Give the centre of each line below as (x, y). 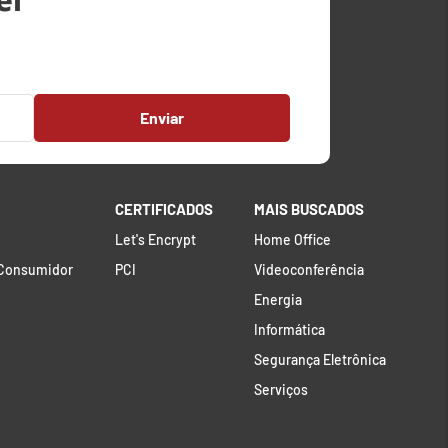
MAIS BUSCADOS (308, 209)
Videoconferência (308, 269)
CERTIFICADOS (163, 209)
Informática (289, 329)
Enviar (162, 117)
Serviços (280, 389)
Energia (277, 299)
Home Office (292, 239)
